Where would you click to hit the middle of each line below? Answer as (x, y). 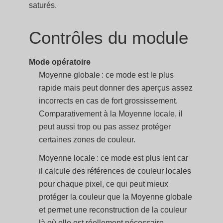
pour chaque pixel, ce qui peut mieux (104, 184)
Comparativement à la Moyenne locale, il (111, 114)
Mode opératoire (60, 62)
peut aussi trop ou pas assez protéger (105, 127)
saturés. (43, 5)
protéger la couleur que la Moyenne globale (116, 197)
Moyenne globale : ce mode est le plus (107, 75)
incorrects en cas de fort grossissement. (109, 101)
